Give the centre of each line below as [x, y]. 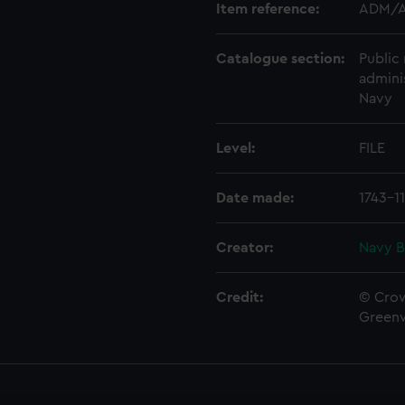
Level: [235, 148]
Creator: [245, 248]
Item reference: [268, 9]
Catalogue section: [280, 59]
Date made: [255, 198]
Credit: [240, 297]
